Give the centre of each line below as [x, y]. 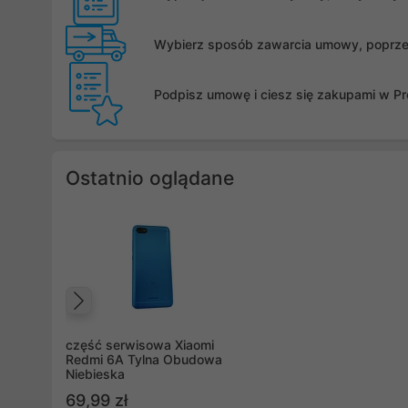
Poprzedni [148, 319]
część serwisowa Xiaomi [140, 345]
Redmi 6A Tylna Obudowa [144, 360]
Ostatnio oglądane [150, 178]
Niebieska [95, 374]
